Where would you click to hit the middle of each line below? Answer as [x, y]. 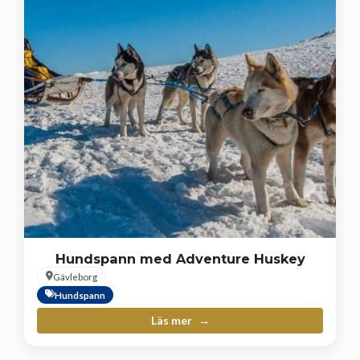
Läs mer [172, 320]
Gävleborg [75, 276]
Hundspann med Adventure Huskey [180, 258]
